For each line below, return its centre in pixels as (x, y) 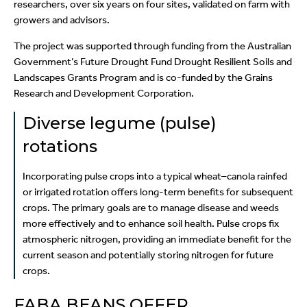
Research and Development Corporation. (104, 94)
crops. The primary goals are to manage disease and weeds (150, 208)
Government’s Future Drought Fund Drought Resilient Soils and (153, 62)
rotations (60, 147)
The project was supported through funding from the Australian (152, 46)
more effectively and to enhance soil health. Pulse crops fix (150, 224)
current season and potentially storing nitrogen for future (148, 255)
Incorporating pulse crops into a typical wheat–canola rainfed (155, 176)
